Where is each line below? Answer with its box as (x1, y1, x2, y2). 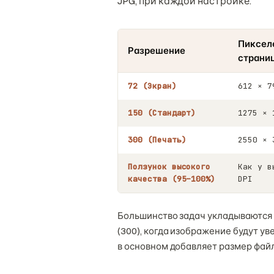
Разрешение (128, 44, 185, 56)
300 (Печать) (128, 134, 187, 145)
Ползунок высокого (128, 161, 211, 172)
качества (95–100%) (128, 173, 216, 184)
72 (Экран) (128, 80, 177, 91)
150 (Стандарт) (128, 107, 196, 118)
